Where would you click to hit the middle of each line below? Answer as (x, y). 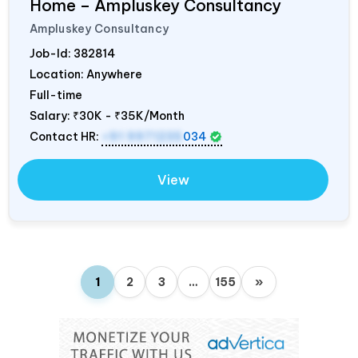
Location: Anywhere (86, 74)
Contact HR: (66, 136)
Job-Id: (52, 53)
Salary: (51, 115)
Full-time (56, 95)
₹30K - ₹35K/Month (129, 115)
